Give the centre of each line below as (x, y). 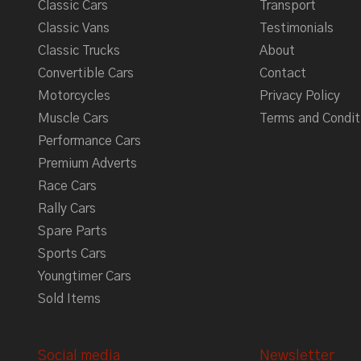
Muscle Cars (73, 119)
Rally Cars (67, 209)
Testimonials (297, 29)
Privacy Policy (300, 96)
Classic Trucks (79, 51)
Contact (283, 74)
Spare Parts (73, 232)
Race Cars (67, 187)
